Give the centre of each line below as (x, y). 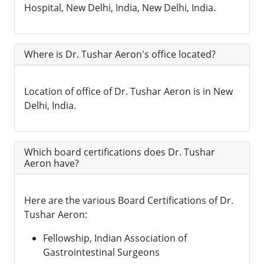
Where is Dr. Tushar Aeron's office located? (120, 55)
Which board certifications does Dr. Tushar (120, 152)
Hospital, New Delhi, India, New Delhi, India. (120, 8)
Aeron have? (52, 164)
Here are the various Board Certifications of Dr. (129, 201)
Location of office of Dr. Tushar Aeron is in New (128, 92)
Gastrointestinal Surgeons (101, 253)
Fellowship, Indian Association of (115, 238)
